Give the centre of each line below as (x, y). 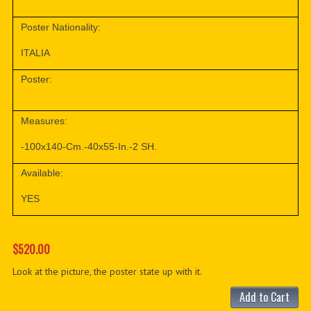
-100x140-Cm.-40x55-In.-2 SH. (89, 146)
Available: (42, 173)
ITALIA (36, 53)
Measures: (44, 120)
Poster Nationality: (61, 27)
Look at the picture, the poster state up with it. (107, 271)
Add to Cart (265, 297)
